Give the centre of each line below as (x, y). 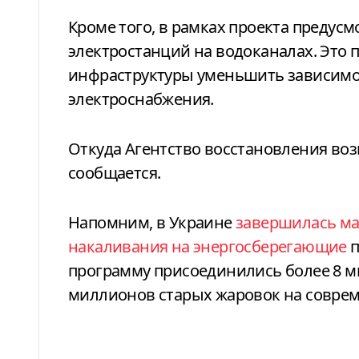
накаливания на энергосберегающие (208, 246)
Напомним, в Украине (152, 222)
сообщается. (115, 172)
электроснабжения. (141, 99)
